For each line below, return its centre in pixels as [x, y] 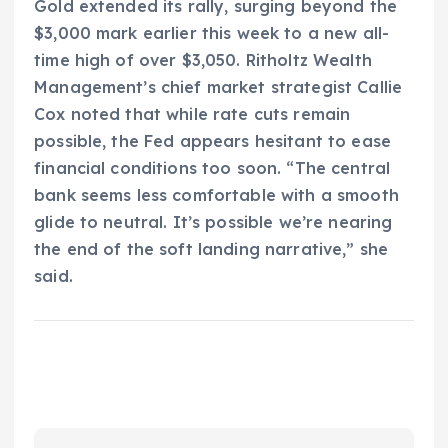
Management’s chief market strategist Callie [218, 87]
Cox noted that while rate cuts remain [192, 114]
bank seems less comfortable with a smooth [216, 195]
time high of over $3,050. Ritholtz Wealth [203, 60]
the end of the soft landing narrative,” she [211, 249]
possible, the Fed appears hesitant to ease [212, 141]
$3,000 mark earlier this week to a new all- [212, 33]
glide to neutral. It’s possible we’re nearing [213, 222]
